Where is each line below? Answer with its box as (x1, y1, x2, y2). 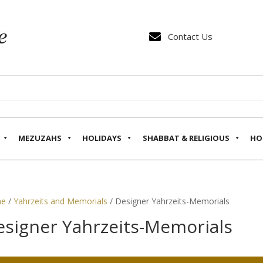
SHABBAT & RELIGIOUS (142, 132, 230, 143)
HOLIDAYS (82, 132, 122, 143)
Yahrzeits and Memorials (13, 195, 107, 207)
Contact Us (167, 31, 213, 43)
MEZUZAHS (18, 132, 62, 143)
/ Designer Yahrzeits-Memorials (107, 195, 230, 207)
